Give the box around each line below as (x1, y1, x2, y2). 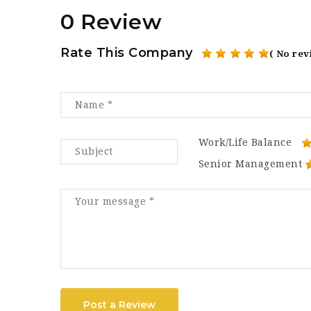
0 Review (60, 8, 162, 35)
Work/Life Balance (198, 137, 292, 148)
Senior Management (198, 158, 303, 169)
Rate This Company (60, 45, 193, 60)
